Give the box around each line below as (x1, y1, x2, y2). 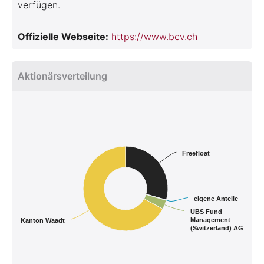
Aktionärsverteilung (18, 70, 107, 82)
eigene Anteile (194, 195, 238, 203)
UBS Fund (190, 208, 222, 216)
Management (190, 216, 230, 224)
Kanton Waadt (21, 217, 65, 225)
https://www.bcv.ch (111, 31, 197, 43)
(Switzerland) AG (190, 225, 243, 232)
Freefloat (182, 150, 210, 157)
